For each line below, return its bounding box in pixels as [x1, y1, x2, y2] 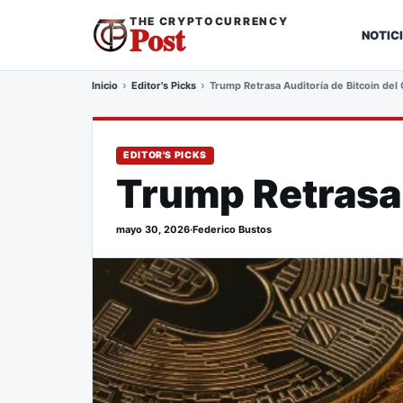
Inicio [92, 78, 118, 92]
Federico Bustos [193, 223, 272, 236]
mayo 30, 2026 [116, 223, 190, 236]
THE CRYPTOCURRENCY [130, 14, 289, 28]
